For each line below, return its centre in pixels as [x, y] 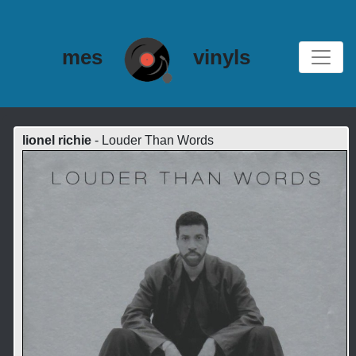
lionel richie [56, 141]
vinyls [221, 57]
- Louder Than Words [152, 141]
